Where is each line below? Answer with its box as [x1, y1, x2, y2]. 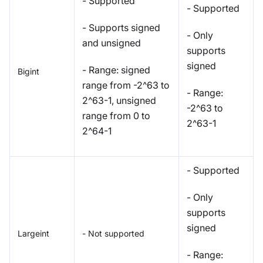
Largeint [18, 228, 49, 238]
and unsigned [82, 36, 141, 49]
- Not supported [82, 228, 144, 238]
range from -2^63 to [82, 79, 170, 91]
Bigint [18, 66, 39, 76]
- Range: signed [82, 63, 150, 76]
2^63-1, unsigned [82, 94, 156, 106]
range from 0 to [82, 109, 150, 122]
